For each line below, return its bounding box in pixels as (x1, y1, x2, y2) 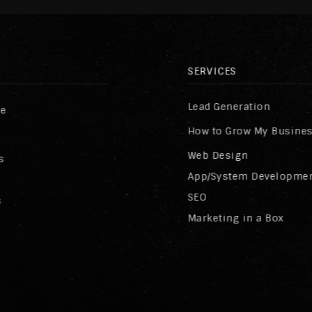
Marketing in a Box (187, 212, 284, 225)
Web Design (187, 149, 249, 162)
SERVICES (187, 65, 237, 78)
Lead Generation (187, 100, 270, 114)
